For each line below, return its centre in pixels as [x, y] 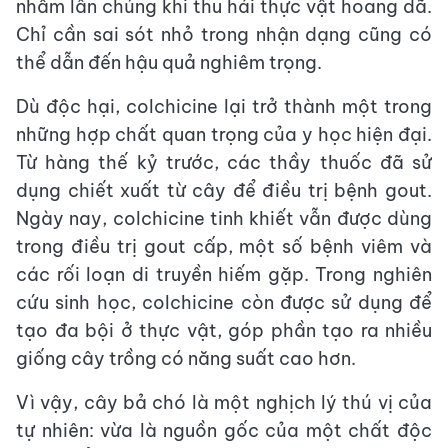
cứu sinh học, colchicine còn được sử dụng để [224, 302]
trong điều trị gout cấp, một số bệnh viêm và [224, 246]
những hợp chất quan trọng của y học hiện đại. [224, 134]
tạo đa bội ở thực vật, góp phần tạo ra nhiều [224, 330]
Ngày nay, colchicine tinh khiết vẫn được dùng [224, 218]
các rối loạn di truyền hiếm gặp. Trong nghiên [224, 274]
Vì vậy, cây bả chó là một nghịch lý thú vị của [224, 402]
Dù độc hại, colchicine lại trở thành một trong [224, 106]
